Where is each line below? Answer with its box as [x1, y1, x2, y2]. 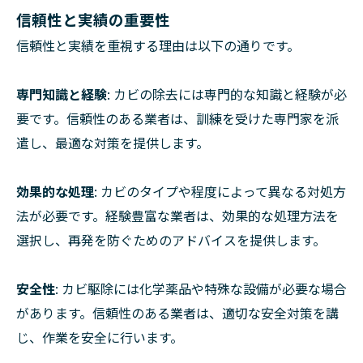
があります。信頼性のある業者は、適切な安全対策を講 [16, 302, 339, 322]
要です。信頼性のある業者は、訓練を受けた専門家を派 [16, 108, 339, 128]
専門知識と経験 [16, 83, 107, 104]
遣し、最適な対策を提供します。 [16, 132, 209, 152]
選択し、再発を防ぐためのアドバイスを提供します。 [16, 229, 326, 250]
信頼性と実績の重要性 [16, 7, 170, 30]
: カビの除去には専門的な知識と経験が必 [107, 83, 347, 104]
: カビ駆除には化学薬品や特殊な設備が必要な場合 [55, 278, 347, 298]
